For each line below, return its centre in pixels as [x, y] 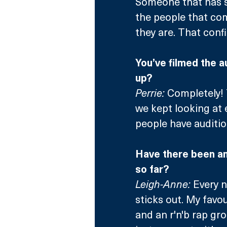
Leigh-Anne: [163, 184]
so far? [152, 168]
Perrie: [150, 92]
